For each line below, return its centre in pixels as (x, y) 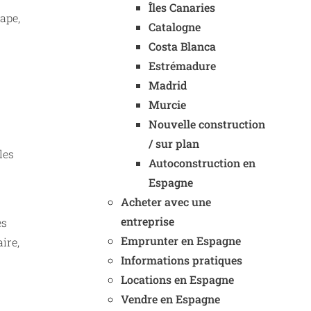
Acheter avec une (166, 202)
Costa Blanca (182, 46)
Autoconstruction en (202, 163)
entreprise (148, 221)
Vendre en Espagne (170, 299)
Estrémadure (182, 66)
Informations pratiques (182, 260)
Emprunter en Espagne (181, 241)
